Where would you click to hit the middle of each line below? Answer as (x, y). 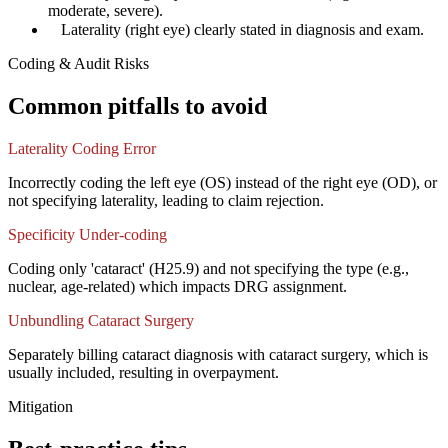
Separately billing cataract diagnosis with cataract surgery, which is (218, 355)
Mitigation (40, 407)
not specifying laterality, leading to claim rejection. (166, 201)
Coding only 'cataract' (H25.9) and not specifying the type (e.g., (208, 269)
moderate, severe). (105, 11)
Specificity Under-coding (87, 235)
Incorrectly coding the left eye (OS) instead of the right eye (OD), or (222, 183)
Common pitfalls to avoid (137, 106)
